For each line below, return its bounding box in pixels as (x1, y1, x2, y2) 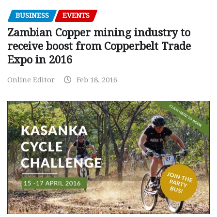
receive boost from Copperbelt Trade (7, 40, 191, 53)
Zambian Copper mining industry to (7, 27, 190, 39)
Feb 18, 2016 (77, 76, 117, 85)
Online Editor (7, 76, 55, 85)
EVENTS (62, 11, 90, 20)
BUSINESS (15, 11, 49, 20)
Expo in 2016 (7, 54, 72, 66)
